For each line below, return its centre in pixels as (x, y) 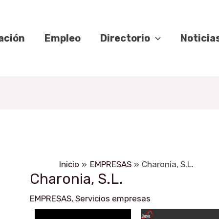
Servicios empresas (113, 198)
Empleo (63, 38)
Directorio (125, 38)
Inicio (69, 164)
